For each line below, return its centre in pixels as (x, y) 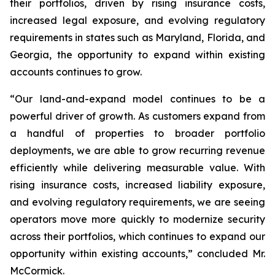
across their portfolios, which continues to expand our (137, 236)
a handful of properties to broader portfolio (137, 133)
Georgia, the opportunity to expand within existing (137, 55)
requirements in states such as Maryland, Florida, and (137, 37)
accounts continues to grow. (76, 72)
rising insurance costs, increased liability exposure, (137, 185)
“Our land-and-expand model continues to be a (137, 99)
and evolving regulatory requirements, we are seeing (137, 202)
